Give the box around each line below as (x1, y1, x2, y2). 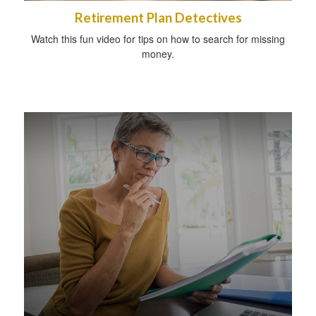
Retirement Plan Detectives (74, 9, 242, 25)
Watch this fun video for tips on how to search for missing (31, 31, 285, 46)
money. (142, 46, 174, 61)
